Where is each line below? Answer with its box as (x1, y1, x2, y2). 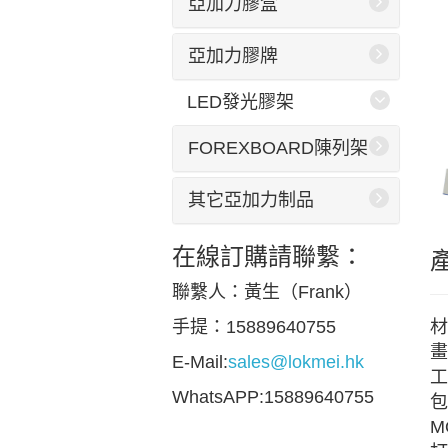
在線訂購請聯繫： (172, 243, 364, 270)
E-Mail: (172, 352, 228, 372)
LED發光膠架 (187, 92, 294, 112)
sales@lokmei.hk (228, 352, 364, 372)
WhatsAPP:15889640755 (172, 387, 374, 407)
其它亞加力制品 (188, 190, 314, 210)
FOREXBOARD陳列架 (188, 138, 368, 158)
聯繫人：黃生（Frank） (172, 282, 362, 302)
